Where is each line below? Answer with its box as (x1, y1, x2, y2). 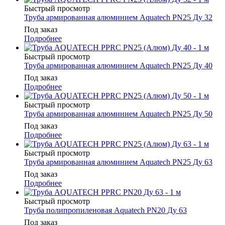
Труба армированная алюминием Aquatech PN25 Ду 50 (24, 109, 212, 119)
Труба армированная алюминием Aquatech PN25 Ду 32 (24, 13, 212, 22)
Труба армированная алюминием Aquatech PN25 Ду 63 (24, 158, 212, 167)
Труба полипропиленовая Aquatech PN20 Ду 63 (24, 206, 187, 215)
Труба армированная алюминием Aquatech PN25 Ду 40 (24, 61, 212, 70)
